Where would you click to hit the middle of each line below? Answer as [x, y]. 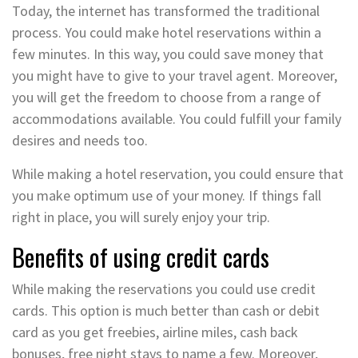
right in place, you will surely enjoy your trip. [141, 217]
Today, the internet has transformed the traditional [166, 11]
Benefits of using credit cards [141, 257]
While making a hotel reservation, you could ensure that [178, 174]
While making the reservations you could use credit [164, 289]
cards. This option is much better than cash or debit [166, 311]
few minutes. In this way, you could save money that [168, 54]
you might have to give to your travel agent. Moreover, [175, 76]
